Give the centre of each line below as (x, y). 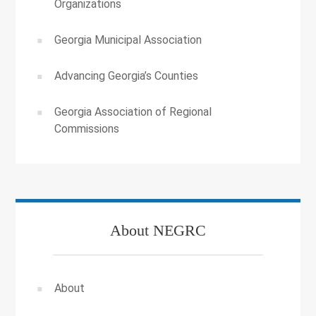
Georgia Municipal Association (128, 40)
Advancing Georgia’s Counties (127, 76)
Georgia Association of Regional (133, 112)
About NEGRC (158, 231)
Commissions (87, 129)
